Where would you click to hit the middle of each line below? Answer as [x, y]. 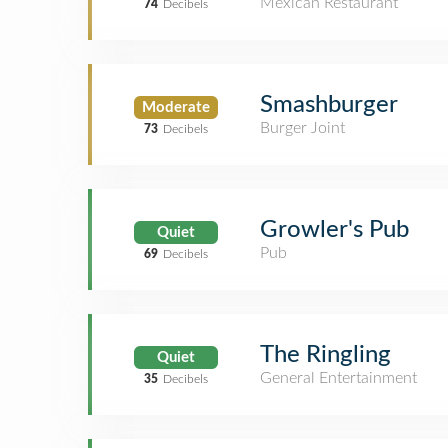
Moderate [176, 107]
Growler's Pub [334, 230]
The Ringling [325, 355]
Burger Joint [302, 128]
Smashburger [329, 105]
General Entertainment [338, 378]
